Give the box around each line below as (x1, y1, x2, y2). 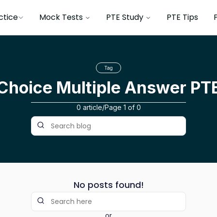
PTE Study (106, 12, 143, 23)
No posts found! (73, 179, 144, 191)
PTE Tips (167, 12, 198, 23)
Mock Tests (39, 12, 83, 23)
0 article (76, 103, 102, 111)
